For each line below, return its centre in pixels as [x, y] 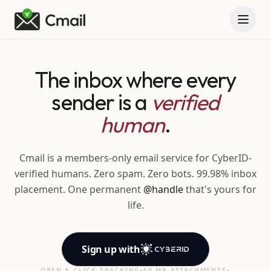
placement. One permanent [78, 189]
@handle [162, 189]
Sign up [99, 249]
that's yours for [220, 189]
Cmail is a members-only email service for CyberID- [135, 158]
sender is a [101, 102]
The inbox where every [135, 80]
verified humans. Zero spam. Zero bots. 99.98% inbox [135, 174]
